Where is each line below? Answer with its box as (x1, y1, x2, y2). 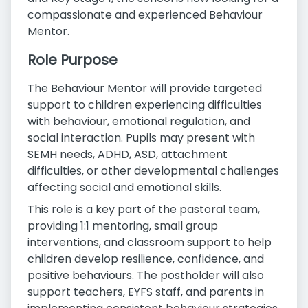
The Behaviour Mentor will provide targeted (27, 80, 262, 96)
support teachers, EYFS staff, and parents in (27, 284, 264, 300)
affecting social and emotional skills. (27, 179, 221, 195)
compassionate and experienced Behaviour (27, 7, 263, 23)
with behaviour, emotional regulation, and (27, 113, 250, 129)
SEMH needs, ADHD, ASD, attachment (27, 146, 228, 162)
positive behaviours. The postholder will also (27, 267, 264, 283)
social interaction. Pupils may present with (27, 130, 255, 146)
